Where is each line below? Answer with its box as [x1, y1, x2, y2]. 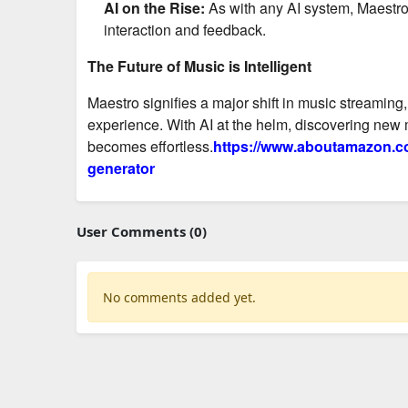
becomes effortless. [87, 135, 213, 157]
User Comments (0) [76, 221, 207, 240]
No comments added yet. [103, 288, 256, 306]
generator [87, 157, 155, 178]
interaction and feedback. [104, 18, 266, 40]
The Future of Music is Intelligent [87, 55, 311, 76]
